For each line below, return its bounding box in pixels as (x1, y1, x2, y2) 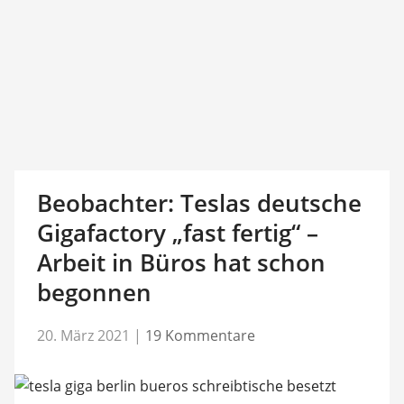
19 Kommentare (144, 325, 255, 345)
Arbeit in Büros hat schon (36, 246, 326, 279)
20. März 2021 (36, 325, 130, 345)
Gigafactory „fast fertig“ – (36, 216, 318, 249)
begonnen (36, 276, 151, 308)
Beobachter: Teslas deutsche (36, 187, 362, 219)
